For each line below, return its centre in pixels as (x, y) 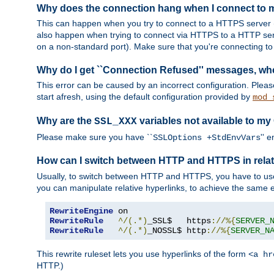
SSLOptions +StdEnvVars (207, 137)
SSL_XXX (116, 122)
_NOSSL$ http (177, 230)
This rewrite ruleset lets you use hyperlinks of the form (143, 254)
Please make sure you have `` (95, 137)
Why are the (65, 121)
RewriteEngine (81, 211)
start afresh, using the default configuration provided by (145, 97)
